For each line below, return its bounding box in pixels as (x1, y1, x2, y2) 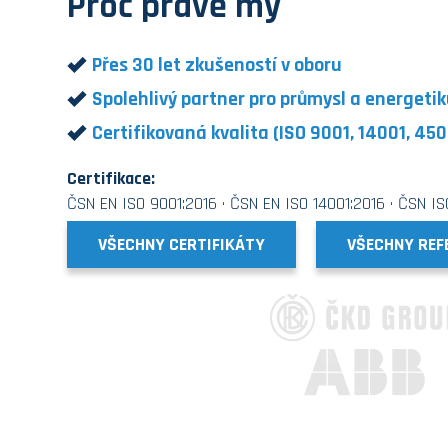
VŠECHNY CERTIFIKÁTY (98, 232, 266, 256)
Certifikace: (67, 166, 156, 190)
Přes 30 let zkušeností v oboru (92, 51, 343, 78)
